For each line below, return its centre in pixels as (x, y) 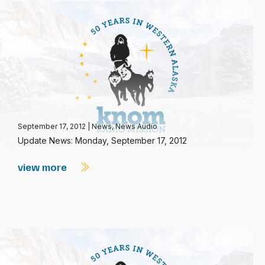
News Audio (136, 126)
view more (43, 167)
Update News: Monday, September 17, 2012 (102, 140)
